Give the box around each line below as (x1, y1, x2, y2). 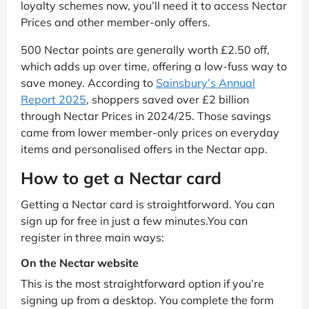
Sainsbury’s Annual (156, 76, 255, 90)
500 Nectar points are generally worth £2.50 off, (21, 43, 270, 57)
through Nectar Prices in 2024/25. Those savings (21, 109, 271, 123)
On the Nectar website (21, 256, 139, 270)
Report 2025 (21, 92, 86, 107)
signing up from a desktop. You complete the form (21, 293, 274, 308)
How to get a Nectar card (21, 168, 221, 189)
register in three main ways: (21, 230, 164, 245)
